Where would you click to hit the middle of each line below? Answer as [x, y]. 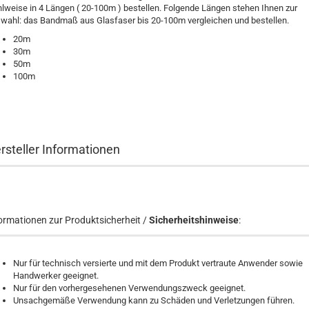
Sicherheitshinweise [194, 220]
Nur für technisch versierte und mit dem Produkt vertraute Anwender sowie [158, 263]
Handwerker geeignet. [56, 276]
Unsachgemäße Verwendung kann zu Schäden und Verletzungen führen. [154, 300]
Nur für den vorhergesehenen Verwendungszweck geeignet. [129, 288]
